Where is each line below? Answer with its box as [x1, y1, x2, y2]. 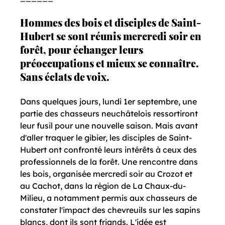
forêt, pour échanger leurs [20, 43, 146, 57]
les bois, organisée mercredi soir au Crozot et [20, 169, 195, 179]
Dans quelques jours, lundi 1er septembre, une [20, 96, 199, 107]
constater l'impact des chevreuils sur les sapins [20, 205, 203, 215]
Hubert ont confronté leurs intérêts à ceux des [20, 145, 199, 155]
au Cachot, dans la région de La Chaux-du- [20, 181, 186, 191]
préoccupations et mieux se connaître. [20, 56, 201, 70]
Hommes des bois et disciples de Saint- [20, 16, 201, 30]
